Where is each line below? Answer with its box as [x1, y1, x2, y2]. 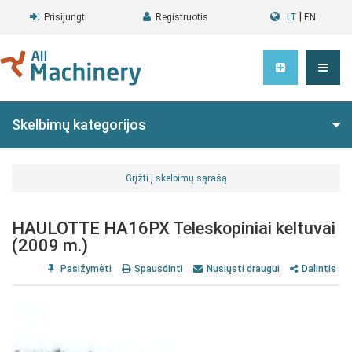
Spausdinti [134, 263, 183, 274]
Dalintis [302, 263, 336, 274]
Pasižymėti [58, 263, 112, 274]
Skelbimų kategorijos [12, 116, 146, 133]
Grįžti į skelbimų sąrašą [125, 173, 227, 184]
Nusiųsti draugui [207, 263, 280, 274]
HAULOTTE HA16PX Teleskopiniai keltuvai [12, 218, 335, 238]
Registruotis [156, 12, 209, 23]
